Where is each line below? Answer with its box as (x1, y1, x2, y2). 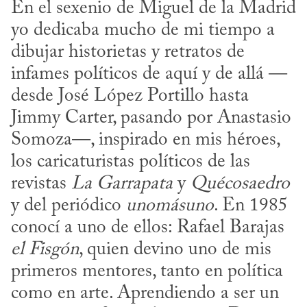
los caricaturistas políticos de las (11, 152, 250, 171)
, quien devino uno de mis (79, 240, 271, 259)
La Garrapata (71, 174, 173, 193)
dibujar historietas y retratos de (11, 42, 245, 62)
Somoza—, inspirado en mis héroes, (11, 130, 280, 149)
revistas (11, 174, 71, 193)
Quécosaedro (191, 174, 290, 193)
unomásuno (126, 196, 214, 215)
